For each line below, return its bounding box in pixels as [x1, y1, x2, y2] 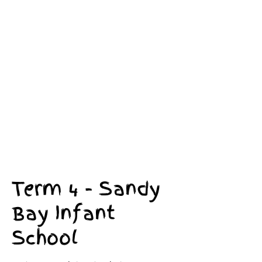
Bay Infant [12, 199, 115, 227]
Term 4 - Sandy [12, 175, 160, 202]
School [12, 224, 78, 251]
